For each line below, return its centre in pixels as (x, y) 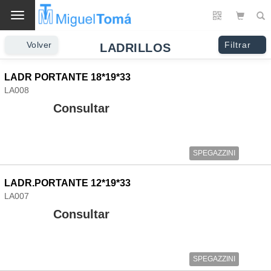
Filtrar (238, 45)
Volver (39, 45)
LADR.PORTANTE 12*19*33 (67, 183)
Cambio (32, 16)
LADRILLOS (135, 48)
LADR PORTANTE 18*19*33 (67, 77)
